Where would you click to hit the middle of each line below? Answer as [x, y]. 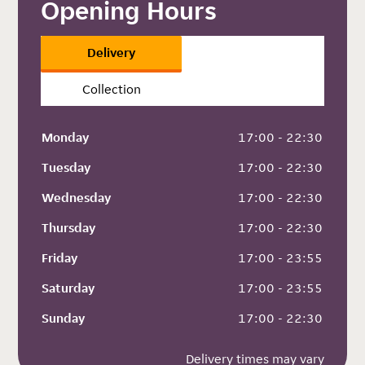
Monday [66, 137]
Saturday [68, 288]
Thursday [69, 227]
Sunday [64, 318]
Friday [60, 257]
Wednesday [77, 197]
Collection [111, 89]
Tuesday [66, 167]
